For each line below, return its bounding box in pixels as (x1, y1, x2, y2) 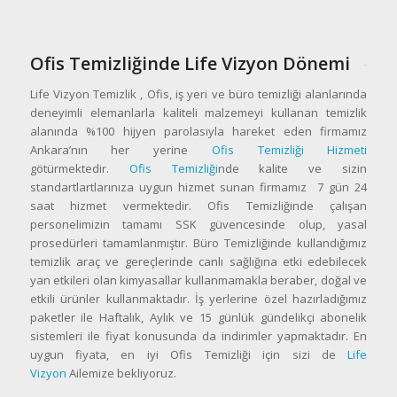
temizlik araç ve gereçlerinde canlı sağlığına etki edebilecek (29, 253, 368, 269)
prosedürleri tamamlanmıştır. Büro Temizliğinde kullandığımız (29, 234, 368, 251)
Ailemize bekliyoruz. (66, 364, 176, 381)
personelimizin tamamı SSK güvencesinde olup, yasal (29, 215, 368, 232)
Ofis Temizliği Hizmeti (211, 141, 368, 158)
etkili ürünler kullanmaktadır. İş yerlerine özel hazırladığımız (29, 290, 368, 307)
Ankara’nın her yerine (29, 141, 212, 158)
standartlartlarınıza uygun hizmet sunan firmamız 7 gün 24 (29, 178, 368, 195)
